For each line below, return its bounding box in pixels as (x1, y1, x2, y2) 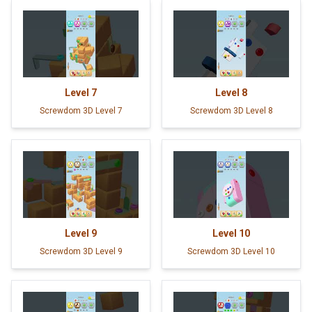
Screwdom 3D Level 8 (189, 105, 273, 116)
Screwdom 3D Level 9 (39, 246, 123, 256)
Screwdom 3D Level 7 (39, 105, 123, 116)
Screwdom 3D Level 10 (187, 246, 275, 256)
